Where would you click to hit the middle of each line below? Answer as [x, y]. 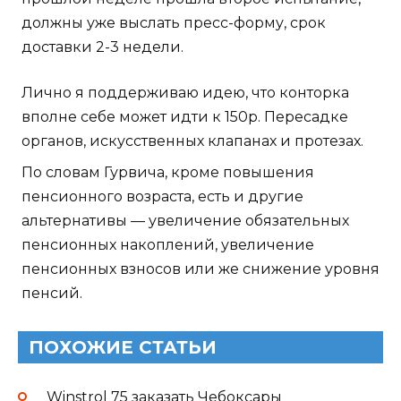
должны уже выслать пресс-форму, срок [174, 23]
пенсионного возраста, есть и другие [162, 197]
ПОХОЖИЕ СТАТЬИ [123, 348]
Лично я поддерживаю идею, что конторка [185, 93]
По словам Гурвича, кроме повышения [168, 173]
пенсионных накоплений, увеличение [168, 245]
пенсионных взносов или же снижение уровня [200, 269]
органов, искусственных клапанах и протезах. [192, 141]
